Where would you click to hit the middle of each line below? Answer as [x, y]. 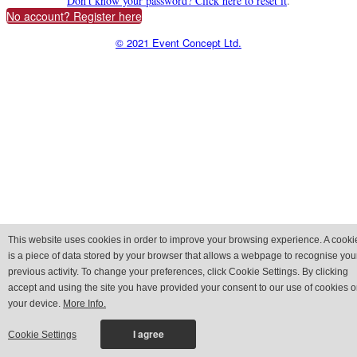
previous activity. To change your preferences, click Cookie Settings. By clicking [178, 272]
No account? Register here [74, 16]
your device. [35, 304]
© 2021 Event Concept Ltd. [178, 43]
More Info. [84, 304]
